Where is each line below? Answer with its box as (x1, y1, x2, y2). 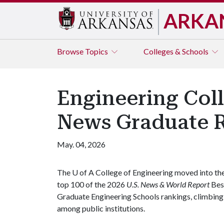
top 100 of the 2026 (57, 179, 126, 189)
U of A (72, 167, 94, 177)
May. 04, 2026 (57, 139, 105, 149)
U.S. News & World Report (126, 179, 209, 189)
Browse (57, 46, 85, 56)
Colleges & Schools (143, 46, 210, 56)
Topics (85, 46, 109, 56)
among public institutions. (57, 203, 146, 213)
